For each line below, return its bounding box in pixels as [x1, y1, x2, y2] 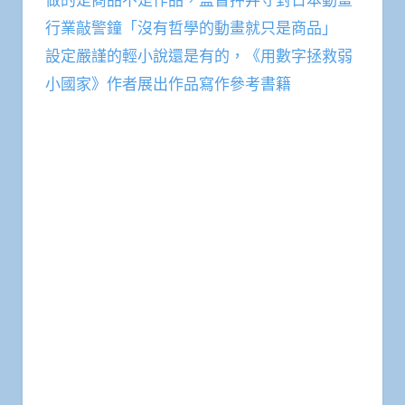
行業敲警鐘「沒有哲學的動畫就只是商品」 [45, 17, 337, 39]
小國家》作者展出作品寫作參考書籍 [45, 73, 291, 95]
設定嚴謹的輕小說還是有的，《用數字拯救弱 [45, 45, 353, 67]
